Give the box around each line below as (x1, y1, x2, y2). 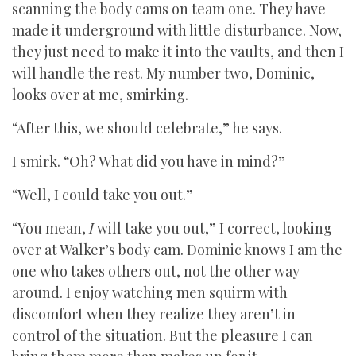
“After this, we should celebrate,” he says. (12, 118, 282, 137)
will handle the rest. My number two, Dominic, (12, 64, 315, 83)
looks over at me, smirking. (12, 85, 188, 104)
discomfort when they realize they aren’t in (12, 304, 296, 323)
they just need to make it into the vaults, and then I (12, 42, 344, 61)
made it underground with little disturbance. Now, (12, 21, 342, 40)
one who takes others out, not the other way (12, 261, 300, 281)
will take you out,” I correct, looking (94, 219, 332, 238)
